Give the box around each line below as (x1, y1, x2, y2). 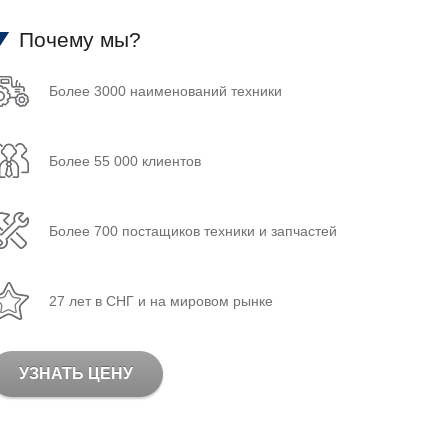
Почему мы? (19, 28, 142, 52)
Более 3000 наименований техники (49, 83, 283, 100)
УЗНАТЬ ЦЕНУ (19, 365, 134, 383)
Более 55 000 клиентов (49, 153, 202, 170)
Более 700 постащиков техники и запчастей (49, 223, 338, 240)
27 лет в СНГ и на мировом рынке (49, 293, 274, 310)
